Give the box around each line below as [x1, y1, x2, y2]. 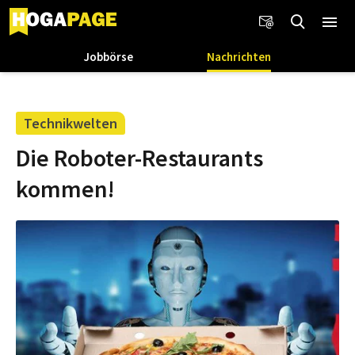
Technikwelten [24, 113, 117, 132]
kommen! [16, 173, 115, 204]
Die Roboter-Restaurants [16, 142, 263, 173]
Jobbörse [83, 49, 133, 64]
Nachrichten [207, 49, 272, 64]
